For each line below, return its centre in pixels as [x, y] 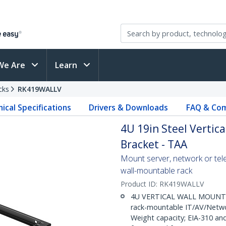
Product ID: [140, 184]
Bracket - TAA [154, 144]
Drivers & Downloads [129, 107]
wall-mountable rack [156, 171]
